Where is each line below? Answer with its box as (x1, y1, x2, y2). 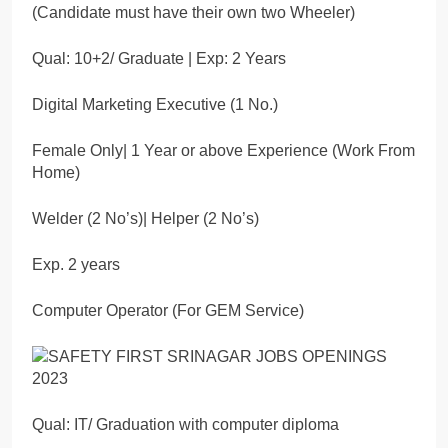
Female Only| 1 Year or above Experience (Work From (32, 141, 415, 159)
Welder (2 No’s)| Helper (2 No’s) (32, 209, 259, 227)
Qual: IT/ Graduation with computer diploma (32, 415, 339, 433)
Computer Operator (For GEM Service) (32, 301, 304, 319)
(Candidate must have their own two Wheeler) (32, 3, 355, 21)
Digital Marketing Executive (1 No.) (32, 95, 278, 113)
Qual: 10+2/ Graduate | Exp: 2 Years (32, 49, 286, 67)
